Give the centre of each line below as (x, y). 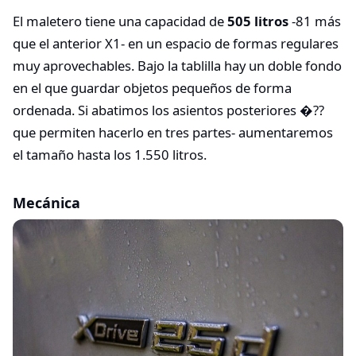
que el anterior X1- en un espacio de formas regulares (176, 43)
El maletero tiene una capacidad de (120, 21)
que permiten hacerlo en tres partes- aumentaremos (173, 132)
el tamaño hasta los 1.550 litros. (110, 154)
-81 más (315, 21)
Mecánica (46, 202)
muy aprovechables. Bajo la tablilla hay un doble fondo (177, 65)
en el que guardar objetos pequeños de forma (152, 87)
